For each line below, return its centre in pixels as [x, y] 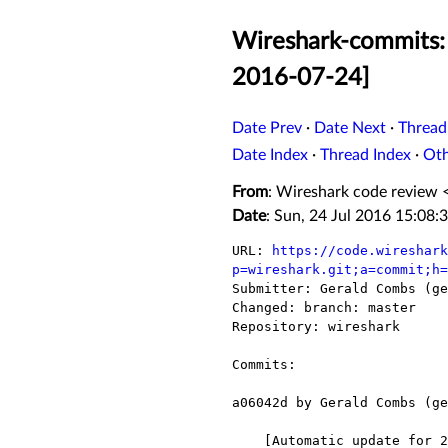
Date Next [350, 128]
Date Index [270, 155]
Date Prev [267, 128]
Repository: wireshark [316, 327]
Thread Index [365, 155]
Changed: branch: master [324, 308]
